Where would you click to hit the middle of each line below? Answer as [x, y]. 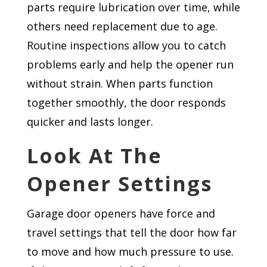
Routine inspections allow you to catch [126, 46]
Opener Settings [119, 184]
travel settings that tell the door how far [131, 233]
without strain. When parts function [119, 84]
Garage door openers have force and [121, 214]
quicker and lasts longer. [90, 122]
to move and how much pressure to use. [130, 252]
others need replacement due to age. [122, 27]
